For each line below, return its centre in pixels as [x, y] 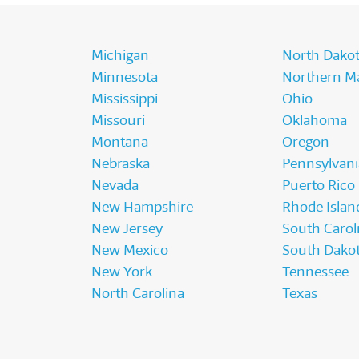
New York [122, 272]
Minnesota [125, 77]
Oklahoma [314, 121]
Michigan [121, 56]
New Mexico [130, 250]
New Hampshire [143, 207]
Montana [120, 142]
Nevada [115, 186]
